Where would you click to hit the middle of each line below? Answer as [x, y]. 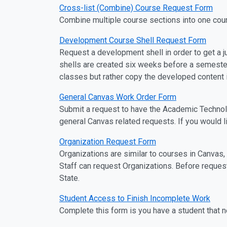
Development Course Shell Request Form [133, 40]
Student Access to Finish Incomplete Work [135, 198]
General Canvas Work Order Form [118, 97]
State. [69, 178]
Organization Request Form [108, 142]
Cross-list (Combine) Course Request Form [136, 8]
